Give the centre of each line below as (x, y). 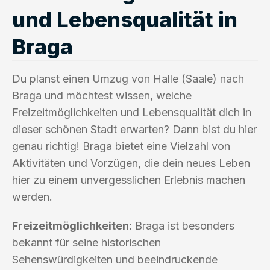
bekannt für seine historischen (86, 242)
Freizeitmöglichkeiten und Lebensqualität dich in (132, 112)
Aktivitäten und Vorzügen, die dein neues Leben (131, 163)
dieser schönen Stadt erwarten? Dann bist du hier (134, 129)
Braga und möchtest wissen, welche (102, 95)
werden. (32, 196)
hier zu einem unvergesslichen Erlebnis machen (129, 180)
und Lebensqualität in (125, 19)
